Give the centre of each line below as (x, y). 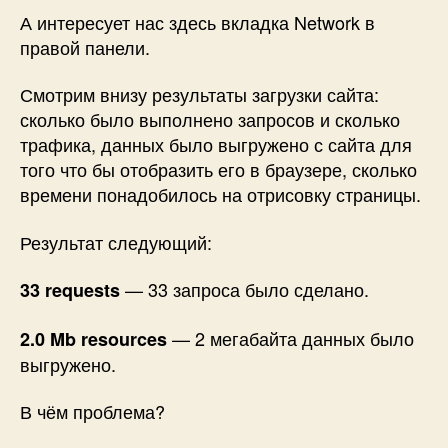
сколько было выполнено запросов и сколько (210, 119)
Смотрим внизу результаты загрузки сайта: (199, 94)
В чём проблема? (92, 411)
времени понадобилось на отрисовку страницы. (220, 194)
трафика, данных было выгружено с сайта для (216, 144)
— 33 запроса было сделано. (244, 289)
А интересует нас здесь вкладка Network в (197, 21)
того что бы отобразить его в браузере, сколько (218, 169)
